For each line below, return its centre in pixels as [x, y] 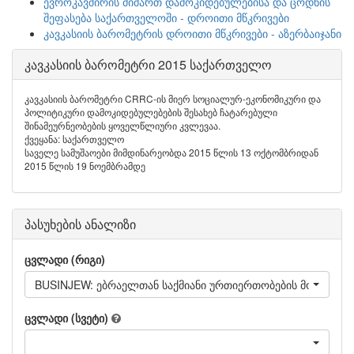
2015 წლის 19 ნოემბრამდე [85, 166]
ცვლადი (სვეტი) [66, 318]
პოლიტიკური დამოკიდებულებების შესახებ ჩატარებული [151, 112]
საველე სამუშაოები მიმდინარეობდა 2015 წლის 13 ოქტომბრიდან [171, 152]
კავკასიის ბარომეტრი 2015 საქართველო [148, 64]
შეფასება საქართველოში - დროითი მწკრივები [166, 17]
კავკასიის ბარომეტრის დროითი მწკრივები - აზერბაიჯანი [192, 33]
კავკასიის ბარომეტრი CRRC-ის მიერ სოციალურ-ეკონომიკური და [173, 98]
